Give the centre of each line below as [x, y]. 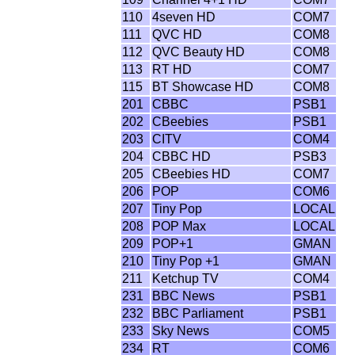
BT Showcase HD [203, 87]
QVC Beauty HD [199, 52]
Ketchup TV [186, 279]
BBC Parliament [198, 313]
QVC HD [177, 34]
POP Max [179, 226]
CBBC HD [182, 157]
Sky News [181, 331]
